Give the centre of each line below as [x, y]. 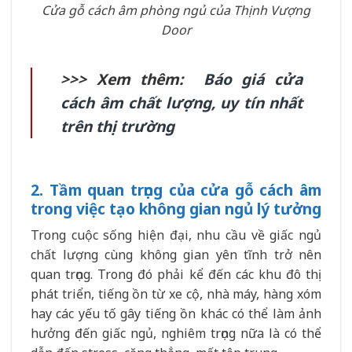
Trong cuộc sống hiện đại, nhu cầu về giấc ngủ [176, 235]
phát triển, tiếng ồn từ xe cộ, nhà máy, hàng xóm [176, 294]
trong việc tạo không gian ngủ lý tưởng [176, 208]
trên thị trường [117, 126]
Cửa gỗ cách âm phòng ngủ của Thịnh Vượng [176, 11]
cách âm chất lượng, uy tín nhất [181, 102]
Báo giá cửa [253, 79]
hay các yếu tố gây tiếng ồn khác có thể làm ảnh [176, 314]
